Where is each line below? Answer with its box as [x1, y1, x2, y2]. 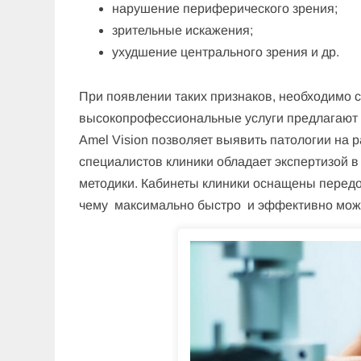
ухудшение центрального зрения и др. [112, 45, 340, 60]
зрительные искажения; [112, 23, 254, 38]
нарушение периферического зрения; [112, 2, 338, 16]
